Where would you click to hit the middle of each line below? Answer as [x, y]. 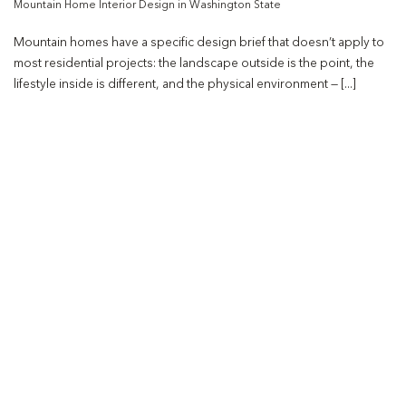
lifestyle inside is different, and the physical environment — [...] [185, 84]
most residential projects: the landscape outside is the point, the [194, 63]
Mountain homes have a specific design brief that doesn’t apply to [199, 43]
